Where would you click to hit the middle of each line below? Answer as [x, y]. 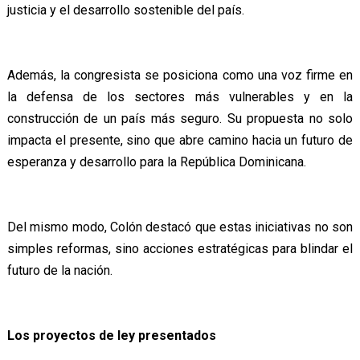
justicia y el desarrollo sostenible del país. [125, 10]
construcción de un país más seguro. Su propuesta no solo [180, 119]
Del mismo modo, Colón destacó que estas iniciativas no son [180, 227]
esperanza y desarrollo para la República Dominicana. [156, 162]
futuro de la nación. [59, 271]
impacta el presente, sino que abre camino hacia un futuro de [180, 141]
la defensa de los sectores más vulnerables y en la [180, 97]
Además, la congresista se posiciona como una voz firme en [180, 76]
